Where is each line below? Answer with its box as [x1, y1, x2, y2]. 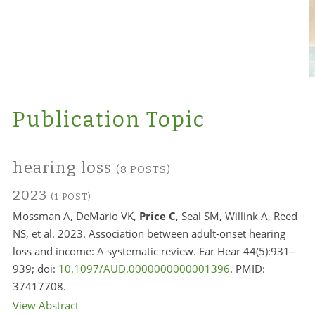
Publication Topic [12, 107, 205, 132]
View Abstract [12, 298, 79, 312]
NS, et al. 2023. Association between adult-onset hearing [12, 226, 285, 240]
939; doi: [12, 262, 58, 276]
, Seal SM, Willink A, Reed [175, 209, 297, 223]
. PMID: [229, 262, 265, 276]
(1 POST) [50, 191, 91, 202]
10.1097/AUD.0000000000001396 [58, 262, 230, 276]
